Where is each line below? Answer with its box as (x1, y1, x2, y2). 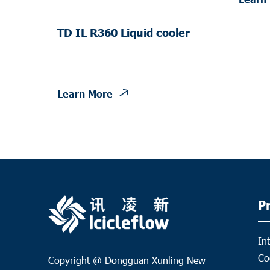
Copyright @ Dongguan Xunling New (48, 254, 206, 267)
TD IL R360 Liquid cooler (57, 25, 190, 39)
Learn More (57, 87, 113, 99)
